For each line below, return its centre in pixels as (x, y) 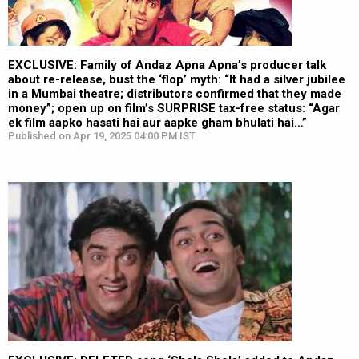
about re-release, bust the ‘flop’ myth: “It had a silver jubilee (177, 79)
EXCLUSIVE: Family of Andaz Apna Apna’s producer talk (167, 65)
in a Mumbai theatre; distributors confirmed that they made (175, 94)
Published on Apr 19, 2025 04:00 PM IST (102, 136)
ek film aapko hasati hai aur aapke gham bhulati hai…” (157, 123)
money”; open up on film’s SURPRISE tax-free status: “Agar (174, 108)
